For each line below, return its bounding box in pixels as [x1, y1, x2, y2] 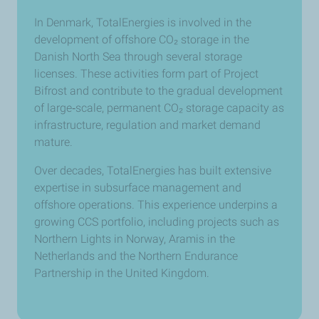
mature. [34, 135, 73, 150]
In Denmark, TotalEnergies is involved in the [34, 16, 251, 30]
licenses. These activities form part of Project [34, 67, 258, 81]
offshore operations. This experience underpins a [34, 198, 278, 212]
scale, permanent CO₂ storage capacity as [75, 101, 284, 115]
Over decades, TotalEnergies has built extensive [34, 164, 271, 178]
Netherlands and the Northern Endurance [34, 249, 238, 263]
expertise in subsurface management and [34, 181, 241, 195]
